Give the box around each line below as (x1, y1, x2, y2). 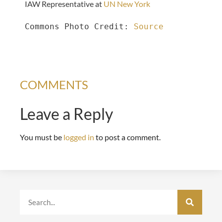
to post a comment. (94, 132, 161, 142)
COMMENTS (20, 77, 88, 92)
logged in (63, 132, 94, 142)
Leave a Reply (20, 104, 113, 123)
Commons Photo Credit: (25, 21, 134, 31)
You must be (20, 132, 63, 142)
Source (134, 21, 164, 31)
